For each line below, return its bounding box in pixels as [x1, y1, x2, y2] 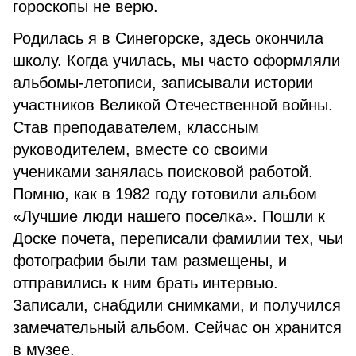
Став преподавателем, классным [13, 118, 259, 136]
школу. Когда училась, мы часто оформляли [13, 52, 340, 69]
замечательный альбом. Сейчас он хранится [13, 319, 342, 336]
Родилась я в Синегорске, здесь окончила [13, 29, 323, 47]
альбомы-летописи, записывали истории [13, 74, 313, 91]
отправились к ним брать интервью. [13, 274, 278, 292]
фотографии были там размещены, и [13, 252, 287, 269]
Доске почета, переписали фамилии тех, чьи [13, 230, 343, 247]
